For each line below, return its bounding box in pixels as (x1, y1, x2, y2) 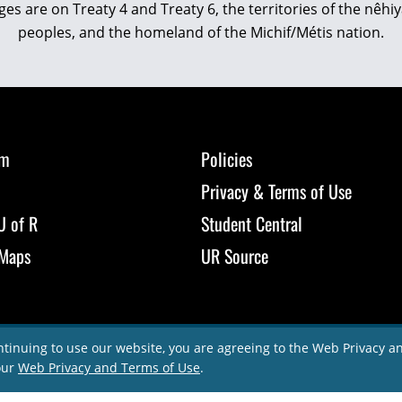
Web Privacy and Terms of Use (18, 359, 200, 376)
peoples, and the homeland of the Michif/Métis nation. (18, 22, 384, 42)
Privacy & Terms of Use (201, 178, 352, 205)
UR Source (201, 242, 268, 269)
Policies (201, 145, 252, 172)
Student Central (201, 210, 302, 237)
